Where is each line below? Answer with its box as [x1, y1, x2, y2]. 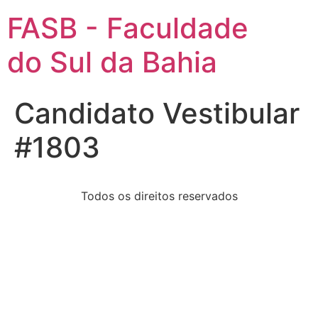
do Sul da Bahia [7, 45, 217, 79]
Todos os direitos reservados [80, 189, 238, 203]
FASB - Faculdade [7, 11, 248, 45]
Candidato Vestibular [14, 96, 300, 131]
